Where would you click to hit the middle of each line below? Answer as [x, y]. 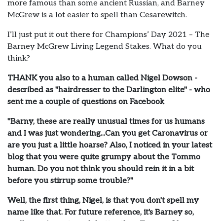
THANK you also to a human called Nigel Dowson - [102, 78]
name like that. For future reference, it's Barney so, [101, 212]
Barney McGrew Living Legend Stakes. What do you [105, 46]
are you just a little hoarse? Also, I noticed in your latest [110, 145]
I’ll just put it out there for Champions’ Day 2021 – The [109, 35]
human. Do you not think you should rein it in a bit [101, 169]
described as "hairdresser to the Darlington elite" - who [109, 90]
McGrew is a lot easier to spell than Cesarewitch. [97, 15]
